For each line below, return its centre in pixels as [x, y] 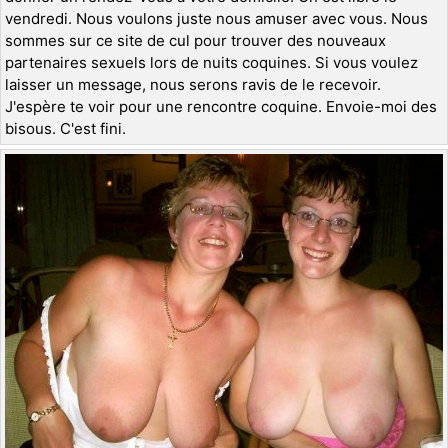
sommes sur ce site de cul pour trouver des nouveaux [195, 40]
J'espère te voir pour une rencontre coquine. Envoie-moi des [221, 106]
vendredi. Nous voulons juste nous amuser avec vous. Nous [216, 18]
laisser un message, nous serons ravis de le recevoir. [193, 84]
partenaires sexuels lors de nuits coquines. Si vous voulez [211, 62]
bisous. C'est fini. [65, 128]
